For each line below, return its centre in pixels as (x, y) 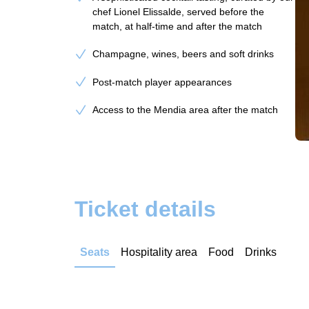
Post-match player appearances (162, 82)
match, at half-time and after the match (178, 26)
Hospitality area (159, 252)
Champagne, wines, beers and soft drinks (183, 54)
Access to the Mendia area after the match (186, 110)
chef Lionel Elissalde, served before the (179, 11)
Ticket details (145, 209)
